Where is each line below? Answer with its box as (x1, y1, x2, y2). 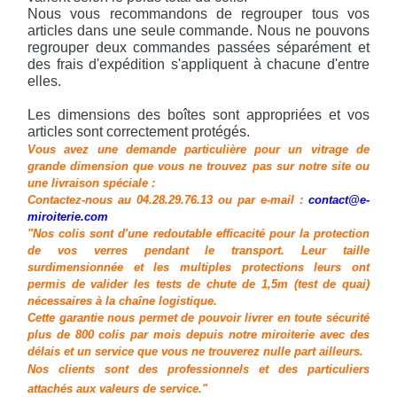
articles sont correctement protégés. (27, 124, 251, 139)
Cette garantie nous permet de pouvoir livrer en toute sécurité (27, 311, 370, 324)
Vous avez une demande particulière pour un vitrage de (27, 143, 370, 156)
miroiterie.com (27, 210, 109, 223)
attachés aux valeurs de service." (27, 382, 208, 395)
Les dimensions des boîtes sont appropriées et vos (27, 107, 370, 122)
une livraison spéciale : (27, 176, 156, 190)
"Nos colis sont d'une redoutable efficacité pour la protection (27, 227, 370, 240)
